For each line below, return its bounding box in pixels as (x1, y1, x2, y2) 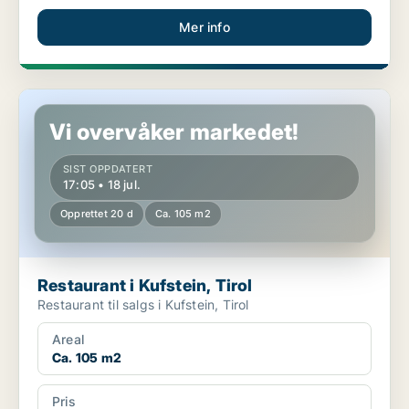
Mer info (179, 19, 230, 36)
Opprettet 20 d (60, 207, 133, 221)
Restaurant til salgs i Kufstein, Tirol (108, 297, 249, 313)
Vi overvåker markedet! (49, 119, 299, 146)
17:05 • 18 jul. (63, 177, 141, 193)
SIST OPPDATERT (63, 163, 153, 176)
